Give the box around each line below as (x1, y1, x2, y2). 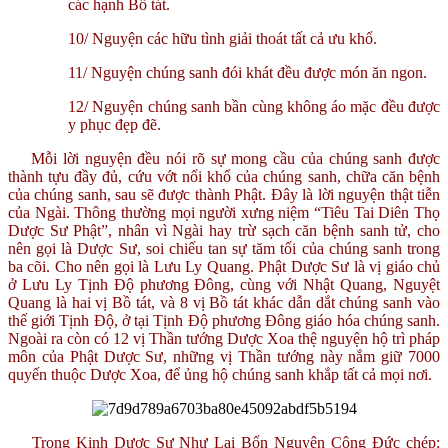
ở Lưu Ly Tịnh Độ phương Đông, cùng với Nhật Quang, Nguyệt (8, 275, 440, 293)
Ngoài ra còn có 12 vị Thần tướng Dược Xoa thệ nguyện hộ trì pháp (8, 329, 440, 347)
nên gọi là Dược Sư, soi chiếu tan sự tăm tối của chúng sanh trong (8, 239, 440, 257)
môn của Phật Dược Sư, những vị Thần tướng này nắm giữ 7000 (8, 347, 440, 365)
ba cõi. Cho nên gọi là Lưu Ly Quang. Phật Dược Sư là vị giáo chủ (8, 257, 440, 275)
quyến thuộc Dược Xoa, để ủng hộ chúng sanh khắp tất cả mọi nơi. (8, 365, 432, 383)
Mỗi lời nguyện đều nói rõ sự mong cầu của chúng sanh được (31, 149, 440, 167)
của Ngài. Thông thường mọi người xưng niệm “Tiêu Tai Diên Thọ (8, 203, 440, 221)
